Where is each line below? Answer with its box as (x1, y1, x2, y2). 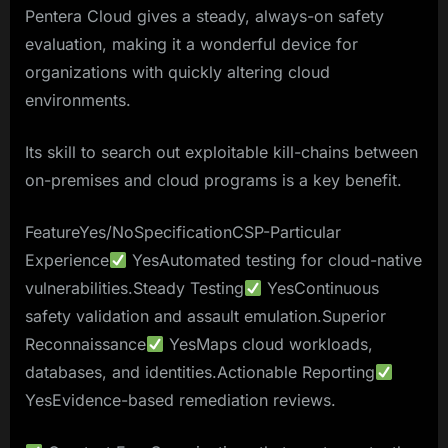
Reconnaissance (25, 334, 146, 355)
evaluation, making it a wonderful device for (25, 34, 358, 55)
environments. (25, 90, 131, 111)
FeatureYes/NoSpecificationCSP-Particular (25, 222, 341, 243)
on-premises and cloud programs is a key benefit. (25, 170, 402, 191)
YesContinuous (262, 278, 380, 299)
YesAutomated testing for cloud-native (127, 250, 423, 271)
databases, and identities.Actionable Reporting (25, 362, 375, 383)
